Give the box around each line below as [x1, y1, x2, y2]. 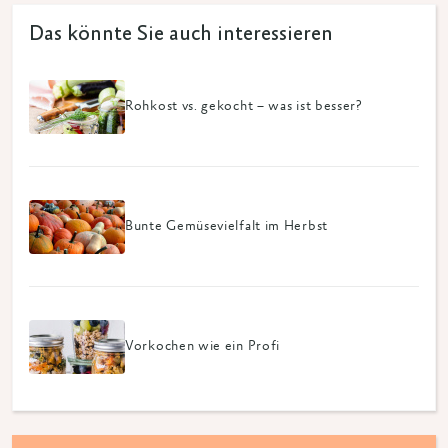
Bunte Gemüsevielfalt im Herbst [125, 219, 328, 234]
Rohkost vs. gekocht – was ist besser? [125, 99, 362, 114]
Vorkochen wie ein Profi [125, 339, 281, 354]
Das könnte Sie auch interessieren [29, 25, 333, 46]
